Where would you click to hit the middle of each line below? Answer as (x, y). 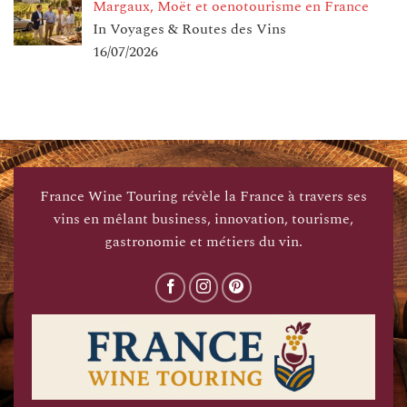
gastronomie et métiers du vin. (203, 242)
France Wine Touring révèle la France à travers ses (203, 197)
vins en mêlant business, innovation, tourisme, (203, 219)
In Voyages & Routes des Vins (189, 30)
